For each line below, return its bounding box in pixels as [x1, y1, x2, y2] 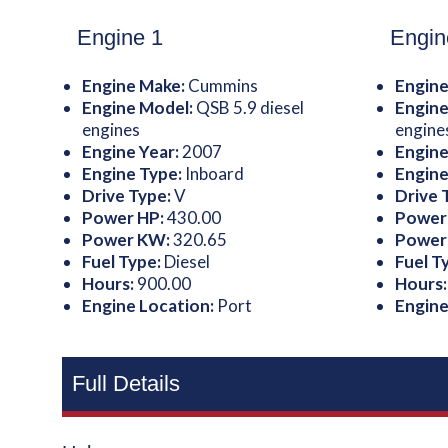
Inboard [185, 163, 245, 184]
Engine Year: [82, 141, 183, 162]
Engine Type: [82, 163, 186, 184]
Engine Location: [82, 295, 218, 316]
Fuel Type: [82, 251, 165, 272]
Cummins [188, 75, 259, 96]
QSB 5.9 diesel [196, 97, 305, 118]
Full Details [72, 371, 181, 396]
